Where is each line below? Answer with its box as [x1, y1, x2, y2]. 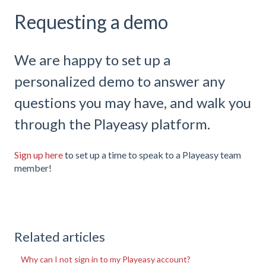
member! [14, 161, 52, 173]
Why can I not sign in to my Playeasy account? [21, 254, 191, 265]
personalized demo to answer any [14, 72, 225, 90]
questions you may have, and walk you [14, 94, 251, 112]
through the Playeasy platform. [14, 115, 210, 133]
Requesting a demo [14, 9, 168, 33]
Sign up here [14, 148, 63, 160]
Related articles [14, 229, 105, 245]
